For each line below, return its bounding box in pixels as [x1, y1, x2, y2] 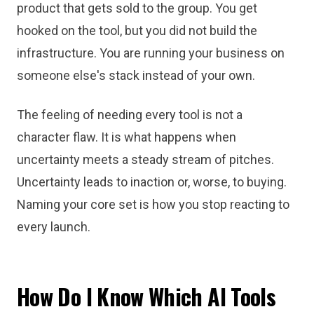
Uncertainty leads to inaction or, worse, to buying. [17, 175, 287, 189]
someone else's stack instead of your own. [17, 68, 255, 83]
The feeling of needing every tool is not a [17, 107, 243, 122]
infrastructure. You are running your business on [17, 46, 285, 60]
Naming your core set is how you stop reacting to [17, 197, 289, 212]
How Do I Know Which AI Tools [17, 280, 276, 313]
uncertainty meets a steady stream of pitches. [17, 152, 274, 167]
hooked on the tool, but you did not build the [17, 23, 257, 38]
